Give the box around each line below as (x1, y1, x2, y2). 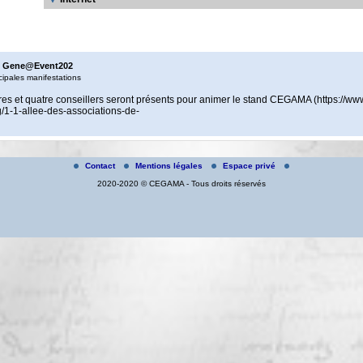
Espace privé (223, 160, 278, 170)
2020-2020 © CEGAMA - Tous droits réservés (97, 178, 266, 188)
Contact (85, 160, 117, 170)
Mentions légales (135, 160, 205, 170)
